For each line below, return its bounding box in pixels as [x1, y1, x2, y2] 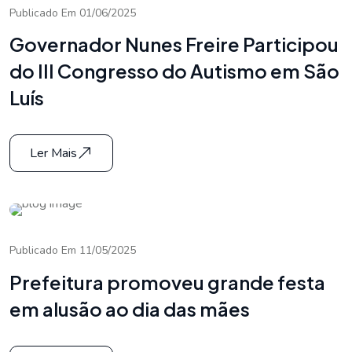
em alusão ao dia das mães [9, 296, 250, 321]
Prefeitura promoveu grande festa [9, 269, 325, 294]
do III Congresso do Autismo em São [9, 59, 339, 83]
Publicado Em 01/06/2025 [9, 5, 136, 20]
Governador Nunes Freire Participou [9, 32, 339, 57]
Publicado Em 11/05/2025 [9, 243, 136, 258]
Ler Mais [30, 145, 77, 163]
